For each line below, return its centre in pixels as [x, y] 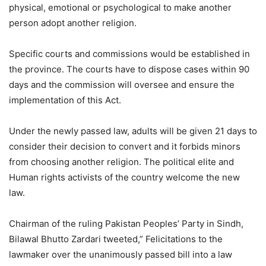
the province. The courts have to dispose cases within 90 [129, 69]
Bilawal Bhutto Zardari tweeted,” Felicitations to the [116, 239]
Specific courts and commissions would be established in [129, 54]
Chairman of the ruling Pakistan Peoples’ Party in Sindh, [126, 224]
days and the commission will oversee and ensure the [122, 85]
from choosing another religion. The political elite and [121, 162]
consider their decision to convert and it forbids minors [125, 147]
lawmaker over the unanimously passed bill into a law [121, 255]
